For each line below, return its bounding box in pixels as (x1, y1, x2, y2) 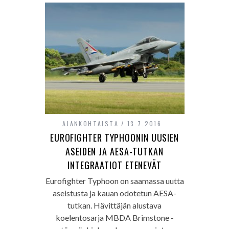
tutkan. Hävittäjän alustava (67, 200, 162, 211)
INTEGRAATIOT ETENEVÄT (67, 158, 162, 172)
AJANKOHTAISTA (62, 119, 119, 128)
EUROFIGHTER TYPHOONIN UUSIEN (50, 131, 179, 145)
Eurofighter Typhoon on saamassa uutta (45, 176, 184, 186)
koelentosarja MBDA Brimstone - (55, 213, 174, 223)
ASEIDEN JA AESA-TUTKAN (65, 145, 164, 158)
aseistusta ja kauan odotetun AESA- (53, 188, 176, 198)
